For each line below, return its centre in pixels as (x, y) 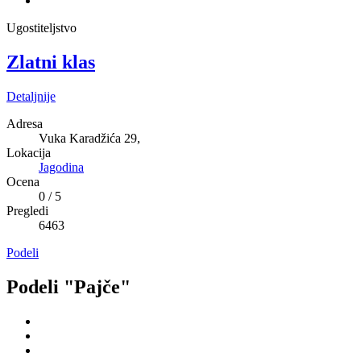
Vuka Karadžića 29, (89, 138)
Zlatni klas (51, 62)
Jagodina (61, 167)
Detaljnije (31, 96)
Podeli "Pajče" (68, 286)
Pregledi (27, 211)
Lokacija (29, 153)
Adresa (25, 124)
